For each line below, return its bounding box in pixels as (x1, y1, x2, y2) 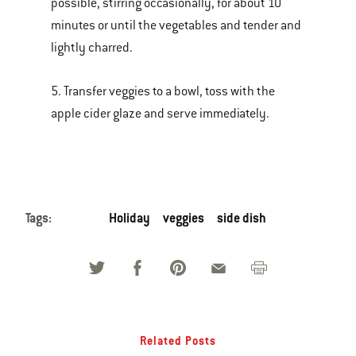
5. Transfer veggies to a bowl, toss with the (51, 83, 275, 99)
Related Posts (140, 334, 216, 348)
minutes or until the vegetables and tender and (51, 17, 301, 33)
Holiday (109, 210, 150, 226)
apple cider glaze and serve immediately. (51, 106, 269, 122)
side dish (217, 210, 266, 226)
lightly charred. (51, 40, 133, 56)
